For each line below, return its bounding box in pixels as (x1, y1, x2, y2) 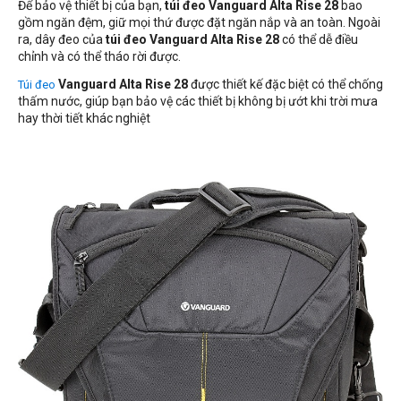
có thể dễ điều (282, 32, 358, 47)
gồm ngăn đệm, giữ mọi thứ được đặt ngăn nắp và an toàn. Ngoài (18, 15, 380, 30)
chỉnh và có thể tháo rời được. (18, 49, 181, 64)
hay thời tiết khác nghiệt (18, 111, 150, 126)
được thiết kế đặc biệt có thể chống (188, 77, 383, 92)
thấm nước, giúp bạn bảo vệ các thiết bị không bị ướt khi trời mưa (18, 94, 378, 109)
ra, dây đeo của (18, 32, 106, 47)
